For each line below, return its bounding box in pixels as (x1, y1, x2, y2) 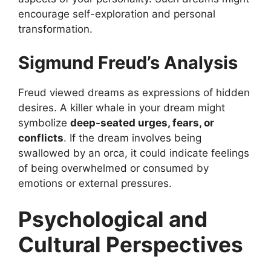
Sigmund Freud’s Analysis (18, 51, 238, 73)
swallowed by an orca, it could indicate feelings (18, 146, 249, 159)
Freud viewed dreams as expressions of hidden (18, 86, 250, 99)
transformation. (18, 23, 93, 36)
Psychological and (18, 206, 207, 232)
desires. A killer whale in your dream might (18, 101, 225, 114)
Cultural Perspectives (18, 232, 243, 258)
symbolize (18, 116, 70, 129)
